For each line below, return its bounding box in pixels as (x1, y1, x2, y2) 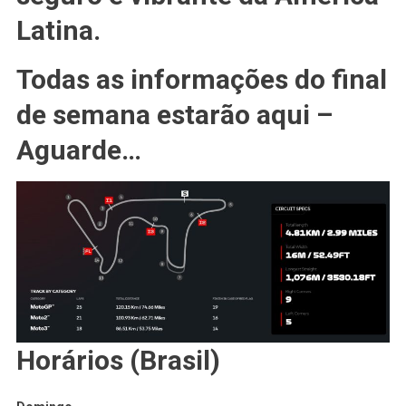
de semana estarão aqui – (15, 98, 333, 130)
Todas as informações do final (15, 63, 387, 95)
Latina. (15, 14, 101, 46)
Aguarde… (15, 133, 141, 166)
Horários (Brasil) (15, 344, 220, 377)
